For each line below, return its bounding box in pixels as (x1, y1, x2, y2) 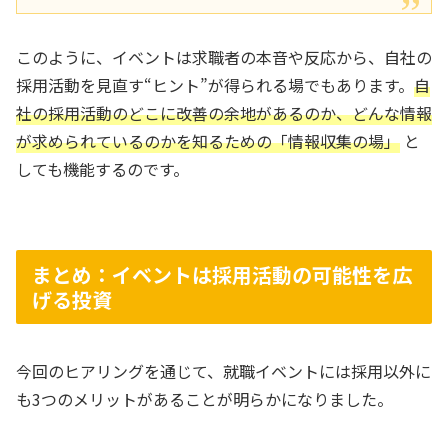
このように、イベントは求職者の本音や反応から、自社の (16, 44, 432, 69)
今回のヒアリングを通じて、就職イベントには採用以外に (16, 358, 431, 383)
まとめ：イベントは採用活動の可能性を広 (32, 260, 412, 290)
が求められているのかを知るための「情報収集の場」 (16, 128, 400, 153)
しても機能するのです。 (16, 156, 189, 181)
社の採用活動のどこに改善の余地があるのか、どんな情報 (16, 100, 432, 125)
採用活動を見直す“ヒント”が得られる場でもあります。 (16, 72, 414, 97)
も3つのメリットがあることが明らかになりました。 (16, 386, 393, 411)
